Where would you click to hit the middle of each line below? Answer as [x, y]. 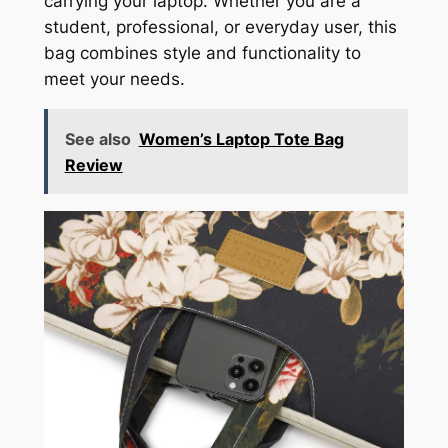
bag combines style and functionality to [202, 52]
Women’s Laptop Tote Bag [241, 138]
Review [93, 164]
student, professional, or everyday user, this [220, 26]
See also [97, 138]
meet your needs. [114, 78]
